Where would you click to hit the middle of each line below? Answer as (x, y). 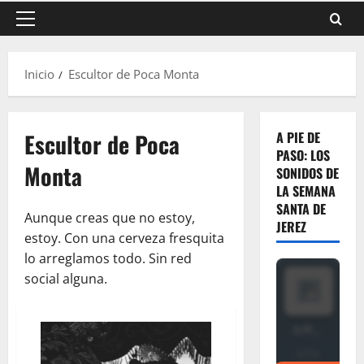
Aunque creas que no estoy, (110, 218)
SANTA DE (301, 209)
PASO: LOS (303, 155)
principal (49, 46)
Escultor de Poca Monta (134, 74)
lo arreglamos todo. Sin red (108, 258)
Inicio (39, 74)
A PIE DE (298, 137)
